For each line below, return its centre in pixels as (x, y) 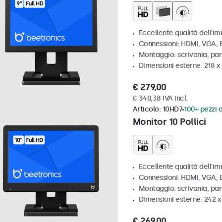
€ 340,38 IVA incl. (160, 99)
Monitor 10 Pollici (169, 122)
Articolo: (147, 110)
